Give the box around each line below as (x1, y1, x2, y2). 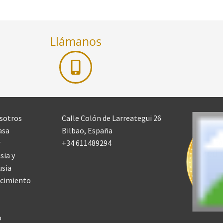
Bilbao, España (62, 125, 112, 136)
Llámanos (50, 33, 102, 50)
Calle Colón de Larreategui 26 (62, 113, 161, 123)
